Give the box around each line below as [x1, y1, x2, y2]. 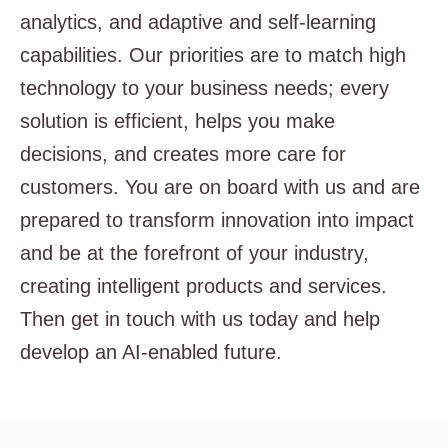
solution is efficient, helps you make [20, 110, 335, 133]
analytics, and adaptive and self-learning [20, 11, 376, 34]
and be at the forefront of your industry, [20, 242, 369, 265]
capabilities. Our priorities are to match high [20, 44, 406, 67]
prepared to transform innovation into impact [20, 209, 414, 232]
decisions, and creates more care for [20, 143, 346, 166]
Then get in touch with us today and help [20, 308, 380, 331]
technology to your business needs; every [20, 77, 389, 100]
